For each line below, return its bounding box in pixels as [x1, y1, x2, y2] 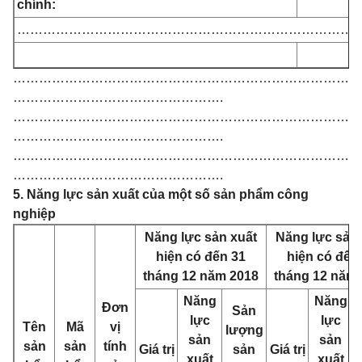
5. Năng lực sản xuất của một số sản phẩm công [13, 187, 309, 201]
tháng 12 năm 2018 [143, 269, 259, 283]
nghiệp [13, 207, 56, 221]
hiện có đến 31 [156, 250, 246, 263]
